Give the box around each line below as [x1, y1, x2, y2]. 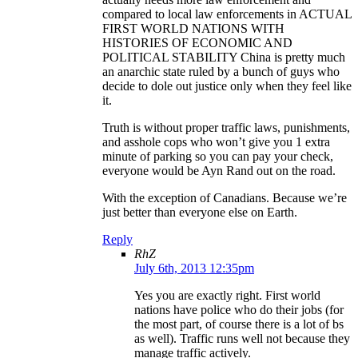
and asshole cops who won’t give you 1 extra [102, 135, 330, 149]
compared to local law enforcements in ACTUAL [102, 7, 352, 22]
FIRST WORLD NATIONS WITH [102, 22, 284, 36]
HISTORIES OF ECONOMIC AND [102, 36, 292, 50]
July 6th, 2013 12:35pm [134, 261, 254, 276]
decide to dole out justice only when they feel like [102, 79, 352, 93]
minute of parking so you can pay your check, [102, 149, 333, 164]
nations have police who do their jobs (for [134, 303, 344, 317]
